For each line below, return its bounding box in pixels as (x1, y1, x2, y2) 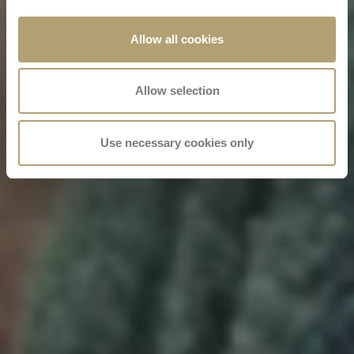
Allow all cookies (130, 32, 224, 46)
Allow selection (134, 84, 220, 97)
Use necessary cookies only (100, 135, 254, 149)
